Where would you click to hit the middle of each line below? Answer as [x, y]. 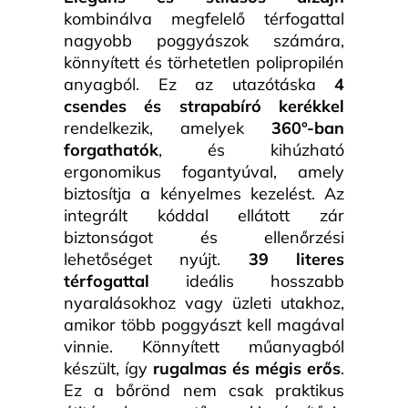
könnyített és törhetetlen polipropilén [204, 62]
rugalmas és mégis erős [247, 368]
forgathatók [111, 149]
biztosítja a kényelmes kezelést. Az [204, 193]
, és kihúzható [251, 149]
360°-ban [308, 127]
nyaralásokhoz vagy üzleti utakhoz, [204, 302]
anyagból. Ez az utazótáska [199, 84]
